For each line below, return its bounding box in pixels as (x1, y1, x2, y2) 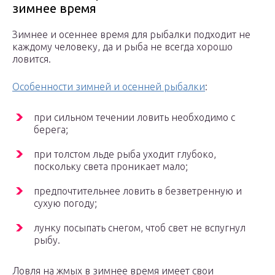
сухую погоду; (34, 198, 97, 209)
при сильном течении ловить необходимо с (34, 112, 235, 123)
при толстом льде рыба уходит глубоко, (34, 149, 216, 160)
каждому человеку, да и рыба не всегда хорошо (12, 41, 233, 53)
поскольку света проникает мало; (34, 161, 188, 172)
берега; (34, 124, 68, 136)
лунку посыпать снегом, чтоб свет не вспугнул (34, 222, 246, 234)
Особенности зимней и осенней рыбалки (12, 81, 205, 93)
